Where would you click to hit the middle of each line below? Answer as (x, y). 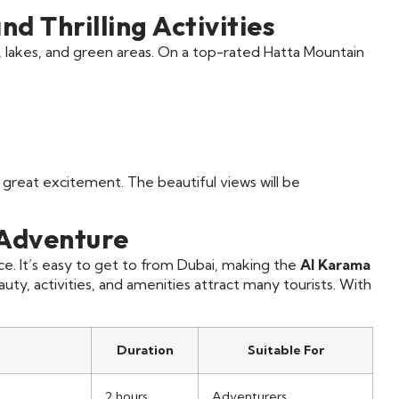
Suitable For (285, 350)
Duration (145, 350)
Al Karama (335, 265)
